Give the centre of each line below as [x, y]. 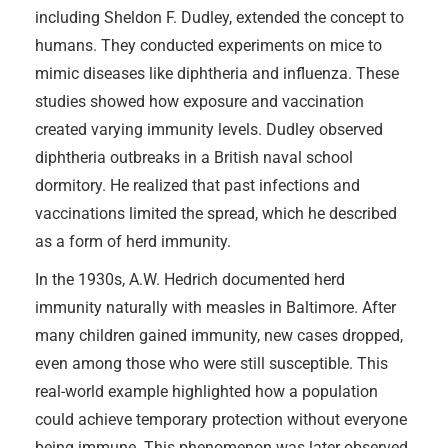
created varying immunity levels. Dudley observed [209, 129]
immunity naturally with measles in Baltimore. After [215, 307]
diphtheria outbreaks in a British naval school [194, 157]
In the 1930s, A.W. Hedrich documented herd [190, 279]
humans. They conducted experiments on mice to [208, 45]
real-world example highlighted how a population [206, 391]
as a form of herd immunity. [133, 241]
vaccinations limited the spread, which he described [216, 213]
